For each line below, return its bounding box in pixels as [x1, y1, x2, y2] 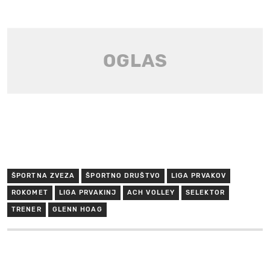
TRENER [11, 205, 42, 213]
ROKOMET [11, 188, 48, 196]
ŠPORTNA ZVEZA [11, 171, 75, 180]
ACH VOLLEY [127, 188, 175, 196]
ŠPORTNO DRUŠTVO [86, 171, 160, 180]
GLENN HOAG [52, 205, 102, 213]
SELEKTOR [186, 188, 225, 196]
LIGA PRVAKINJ [58, 188, 117, 196]
